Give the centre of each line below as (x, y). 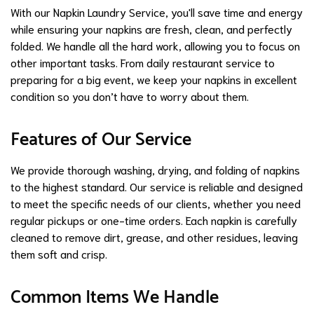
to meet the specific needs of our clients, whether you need (156, 203)
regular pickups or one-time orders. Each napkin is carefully (154, 219)
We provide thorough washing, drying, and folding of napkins (155, 169)
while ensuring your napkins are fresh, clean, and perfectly (151, 28)
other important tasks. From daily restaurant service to (143, 62)
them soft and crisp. (59, 253)
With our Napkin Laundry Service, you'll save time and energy (157, 11)
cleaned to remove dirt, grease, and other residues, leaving (154, 236)
